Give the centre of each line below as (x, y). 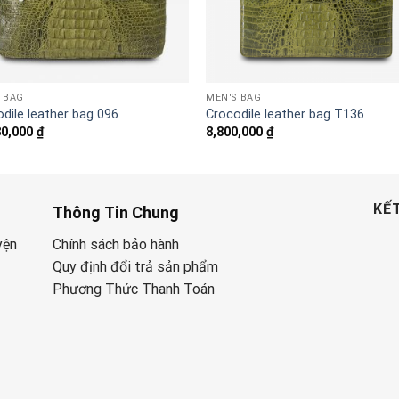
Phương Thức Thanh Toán (134, 289)
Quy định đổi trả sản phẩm (135, 267)
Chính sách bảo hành (116, 245)
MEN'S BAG (234, 97)
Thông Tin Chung (116, 213)
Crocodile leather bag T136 (285, 115)
